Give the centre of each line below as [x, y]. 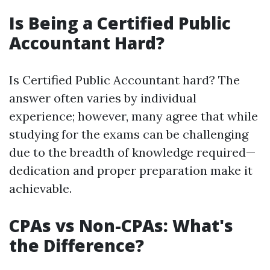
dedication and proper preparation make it [131, 170]
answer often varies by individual [103, 98]
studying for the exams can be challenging [129, 134]
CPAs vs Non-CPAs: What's [121, 225]
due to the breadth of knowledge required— [132, 152]
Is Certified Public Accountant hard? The [124, 80]
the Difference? [77, 245]
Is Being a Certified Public [120, 23]
